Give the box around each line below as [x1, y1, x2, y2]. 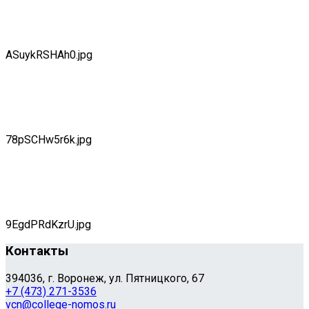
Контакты [6, 243, 68, 259]
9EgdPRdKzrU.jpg [6, 217, 91, 231]
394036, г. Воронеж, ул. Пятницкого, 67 [6, 271, 204, 285]
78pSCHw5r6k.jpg [6, 132, 92, 146]
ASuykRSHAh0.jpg [6, 48, 92, 61]
